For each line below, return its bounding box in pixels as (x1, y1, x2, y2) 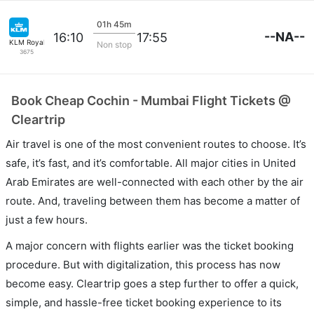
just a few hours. (6, 213, 88, 226)
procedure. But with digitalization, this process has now (6, 258, 280, 271)
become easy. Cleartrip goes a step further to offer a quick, (6, 277, 299, 290)
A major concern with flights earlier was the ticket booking (6, 239, 294, 252)
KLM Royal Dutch (9, 38, 67, 46)
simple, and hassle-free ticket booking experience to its (6, 296, 282, 309)
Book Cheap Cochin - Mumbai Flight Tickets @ (11, 93, 291, 108)
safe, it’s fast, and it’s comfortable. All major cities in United (6, 156, 296, 170)
